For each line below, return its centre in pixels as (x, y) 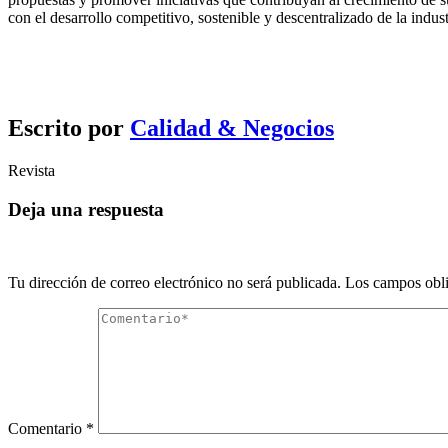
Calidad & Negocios (232, 128)
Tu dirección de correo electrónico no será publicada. (174, 282)
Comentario (47, 428)
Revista (31, 171)
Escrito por (69, 128)
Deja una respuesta (86, 209)
